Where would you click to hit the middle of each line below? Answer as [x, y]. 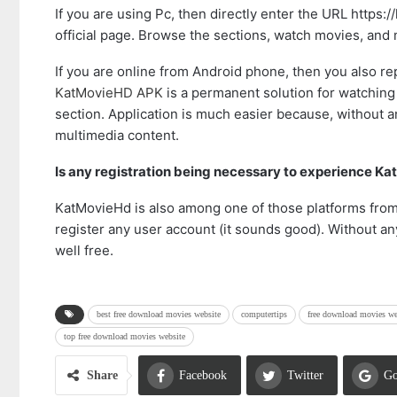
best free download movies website [159, 314]
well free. [84, 250]
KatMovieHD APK [109, 93]
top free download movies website [125, 336]
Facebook [203, 375]
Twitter [305, 375]
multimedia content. [117, 135]
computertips [264, 314]
